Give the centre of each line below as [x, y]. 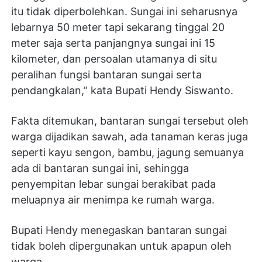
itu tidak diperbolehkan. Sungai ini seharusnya [124, 12]
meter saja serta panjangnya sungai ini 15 [113, 43]
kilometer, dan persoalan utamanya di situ [114, 59]
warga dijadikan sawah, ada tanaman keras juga [129, 137]
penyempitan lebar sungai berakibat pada [113, 184]
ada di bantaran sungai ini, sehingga [100, 168]
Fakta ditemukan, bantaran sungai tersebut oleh [130, 121]
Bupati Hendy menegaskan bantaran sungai [119, 230]
